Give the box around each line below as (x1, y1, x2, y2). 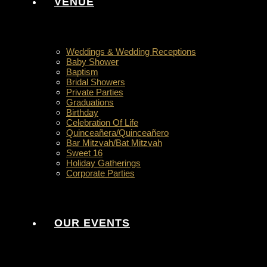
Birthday (66, 107, 98, 117)
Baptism (66, 67, 98, 77)
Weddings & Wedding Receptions (66, 46, 196, 57)
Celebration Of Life (66, 117, 138, 128)
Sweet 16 (66, 148, 103, 158)
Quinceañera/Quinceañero (66, 128, 169, 138)
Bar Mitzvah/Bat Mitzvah (66, 138, 162, 148)
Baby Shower (66, 57, 119, 67)
